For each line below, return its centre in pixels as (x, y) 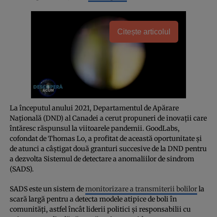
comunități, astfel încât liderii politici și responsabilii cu (100, 209)
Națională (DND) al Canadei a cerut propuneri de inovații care (108, 118)
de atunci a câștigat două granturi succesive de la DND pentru (108, 148)
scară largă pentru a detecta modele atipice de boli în (93, 199)
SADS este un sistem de (47, 189)
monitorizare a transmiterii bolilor (141, 189)
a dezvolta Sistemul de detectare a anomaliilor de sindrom (102, 159)
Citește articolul (144, 31)
